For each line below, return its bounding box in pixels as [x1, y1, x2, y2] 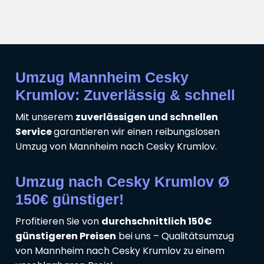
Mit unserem [15, 110, 75, 124]
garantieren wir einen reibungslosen [54, 124, 220, 138]
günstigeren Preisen [15, 229, 116, 243]
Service [15, 124, 54, 138]
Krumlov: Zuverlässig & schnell [15, 86, 235, 103]
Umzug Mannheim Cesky [15, 68, 189, 85]
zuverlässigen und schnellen [75, 110, 218, 124]
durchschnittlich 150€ [101, 214, 212, 228]
